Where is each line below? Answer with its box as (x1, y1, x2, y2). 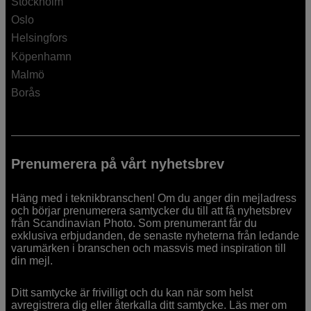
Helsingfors (11, 32, 68, 44)
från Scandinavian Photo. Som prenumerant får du (11, 217, 258, 230)
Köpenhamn (11, 50, 72, 62)
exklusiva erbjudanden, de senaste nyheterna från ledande (11, 230, 300, 242)
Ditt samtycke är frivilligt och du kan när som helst (11, 287, 253, 299)
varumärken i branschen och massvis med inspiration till (11, 242, 287, 255)
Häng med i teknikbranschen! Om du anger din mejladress (11, 192, 297, 205)
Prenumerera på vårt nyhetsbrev (11, 156, 225, 172)
